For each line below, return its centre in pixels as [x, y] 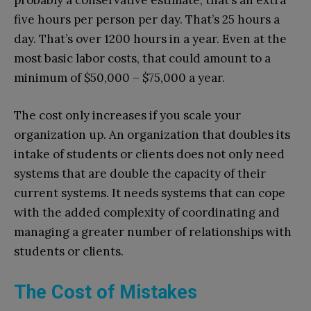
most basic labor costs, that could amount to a [142, 59]
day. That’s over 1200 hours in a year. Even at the [150, 39]
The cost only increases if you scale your [127, 116]
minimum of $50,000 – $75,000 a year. [119, 78]
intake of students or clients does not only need [149, 154]
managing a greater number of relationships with [153, 232]
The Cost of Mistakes [106, 293]
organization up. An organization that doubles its [152, 135]
